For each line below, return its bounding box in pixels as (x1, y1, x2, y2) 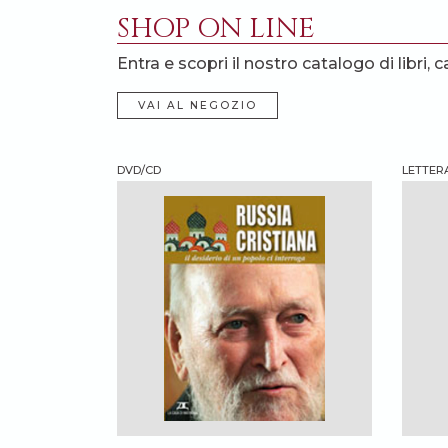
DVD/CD (117, 162, 161, 177)
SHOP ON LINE (117, 9, 315, 47)
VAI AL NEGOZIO (138, 98, 257, 112)
